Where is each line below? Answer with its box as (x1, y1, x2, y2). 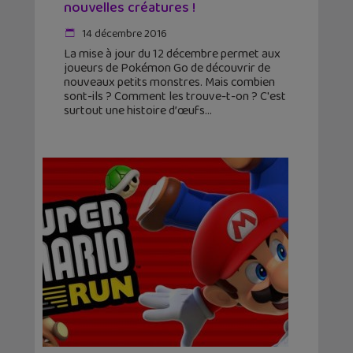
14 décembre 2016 (80, 25, 167, 43)
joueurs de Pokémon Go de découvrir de (64, 58, 270, 79)
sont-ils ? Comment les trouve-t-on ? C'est (64, 87, 286, 107)
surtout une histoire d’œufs (64, 101, 205, 121)
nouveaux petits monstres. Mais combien (64, 72, 275, 93)
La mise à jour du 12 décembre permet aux (64, 44, 281, 65)
